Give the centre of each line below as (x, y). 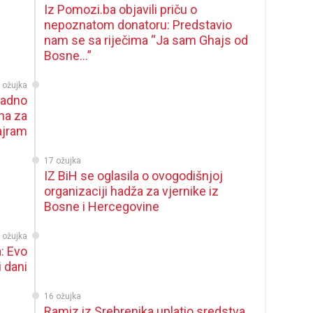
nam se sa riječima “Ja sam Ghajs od (146, 40)
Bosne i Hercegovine (102, 206)
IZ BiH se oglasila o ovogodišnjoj (134, 176)
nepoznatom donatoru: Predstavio (138, 25)
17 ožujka (63, 161)
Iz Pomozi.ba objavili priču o (121, 9)
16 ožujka (63, 296)
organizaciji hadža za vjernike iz (132, 191)
